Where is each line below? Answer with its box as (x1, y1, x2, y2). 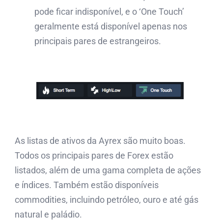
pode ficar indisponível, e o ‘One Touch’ (34, 6, 184, 17)
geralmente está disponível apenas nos (34, 21, 187, 31)
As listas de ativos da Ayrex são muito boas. (15, 135, 186, 146)
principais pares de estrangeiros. (34, 35, 161, 46)
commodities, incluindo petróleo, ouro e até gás (15, 194, 198, 205)
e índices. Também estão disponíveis (15, 179, 159, 190)
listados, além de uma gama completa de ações (15, 165, 201, 175)
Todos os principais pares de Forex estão (15, 150, 173, 161)
